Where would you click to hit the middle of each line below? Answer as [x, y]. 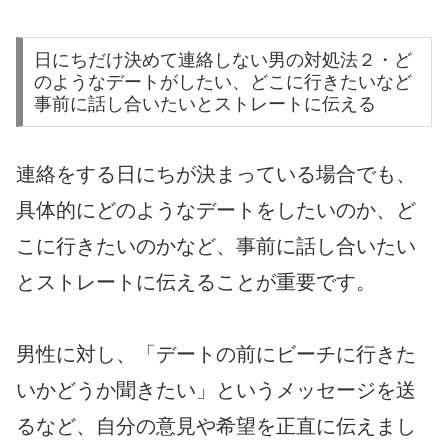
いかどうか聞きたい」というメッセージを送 [216, 390]
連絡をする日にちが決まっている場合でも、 [216, 174]
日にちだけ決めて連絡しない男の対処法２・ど [222, 60]
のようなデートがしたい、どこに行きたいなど [222, 82]
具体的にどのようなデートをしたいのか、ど [216, 210]
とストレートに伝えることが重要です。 [196, 282]
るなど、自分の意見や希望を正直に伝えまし [216, 426]
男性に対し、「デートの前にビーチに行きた [216, 354]
